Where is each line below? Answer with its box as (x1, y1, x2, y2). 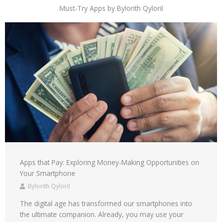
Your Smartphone (20, 168, 75, 178)
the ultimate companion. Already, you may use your (20, 209, 183, 219)
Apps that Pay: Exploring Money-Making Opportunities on (20, 157, 199, 167)
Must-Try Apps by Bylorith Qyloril (59, 3, 163, 13)
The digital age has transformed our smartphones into (20, 198, 192, 208)
